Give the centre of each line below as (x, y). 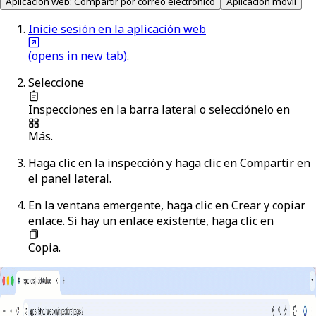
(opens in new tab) (78, 56)
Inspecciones (63, 110)
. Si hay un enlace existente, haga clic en (168, 221)
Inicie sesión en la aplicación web (117, 29)
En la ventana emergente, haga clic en (130, 206)
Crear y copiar (268, 206)
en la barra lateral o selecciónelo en (194, 110)
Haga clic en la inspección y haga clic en (134, 163)
